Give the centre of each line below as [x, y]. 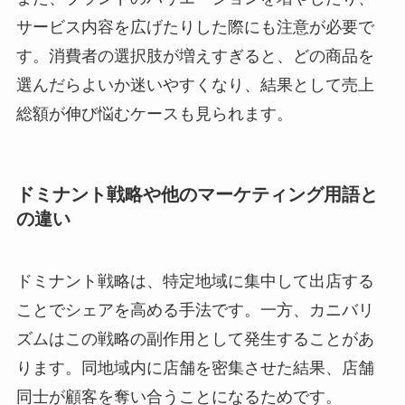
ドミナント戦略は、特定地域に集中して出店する [195, 281]
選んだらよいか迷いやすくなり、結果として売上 [195, 85]
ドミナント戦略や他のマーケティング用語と [197, 194]
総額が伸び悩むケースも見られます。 [154, 114]
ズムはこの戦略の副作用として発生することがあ [195, 339]
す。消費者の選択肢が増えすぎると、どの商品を [195, 57]
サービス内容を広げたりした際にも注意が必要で [195, 28]
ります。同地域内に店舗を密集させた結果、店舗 [195, 367]
